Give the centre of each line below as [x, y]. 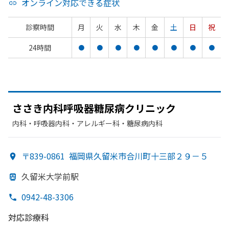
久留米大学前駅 [50, 176]
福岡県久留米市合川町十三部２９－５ [139, 156]
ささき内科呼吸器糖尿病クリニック [94, 108]
